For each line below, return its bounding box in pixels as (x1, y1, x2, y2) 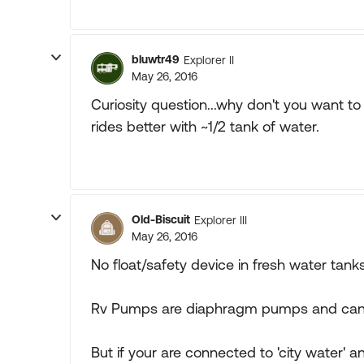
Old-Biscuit (132, 213, 190, 226)
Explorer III (194, 213, 247, 227)
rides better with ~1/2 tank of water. (91, 118, 319, 135)
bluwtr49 (132, 53, 180, 66)
